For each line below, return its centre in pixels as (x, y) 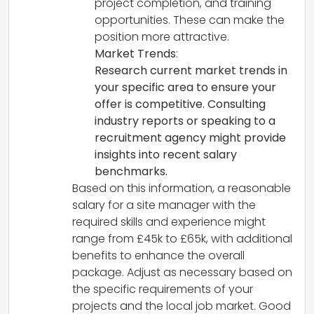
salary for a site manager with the (164, 205)
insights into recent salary (166, 155)
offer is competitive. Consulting (180, 104)
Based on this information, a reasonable (182, 189)
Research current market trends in (191, 71)
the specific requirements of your (163, 289)
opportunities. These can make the (190, 20)
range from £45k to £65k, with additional (182, 239)
